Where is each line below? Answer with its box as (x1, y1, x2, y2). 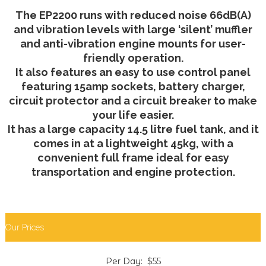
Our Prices (5, 223, 44, 233)
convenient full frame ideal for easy (37, 151, 229, 164)
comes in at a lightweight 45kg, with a (33, 137, 233, 150)
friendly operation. (83, 52, 183, 65)
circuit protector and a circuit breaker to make (9, 94, 257, 107)
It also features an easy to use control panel (15, 66, 251, 79)
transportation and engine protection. (31, 166, 235, 179)
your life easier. (92, 109, 174, 122)
